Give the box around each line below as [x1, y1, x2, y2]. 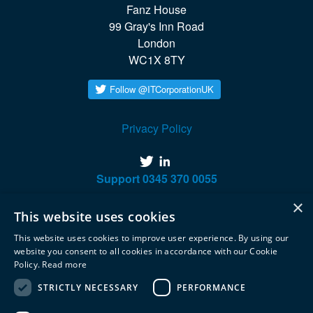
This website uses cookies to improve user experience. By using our [14, 232, 289, 244]
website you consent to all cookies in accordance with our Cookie [14, 245, 278, 257]
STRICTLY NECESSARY [38, 281, 138, 293]
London [138, 34, 175, 51]
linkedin [173, 153, 212, 170]
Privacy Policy [121, 119, 192, 136]
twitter [156, 153, 186, 170]
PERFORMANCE [177, 281, 246, 293]
